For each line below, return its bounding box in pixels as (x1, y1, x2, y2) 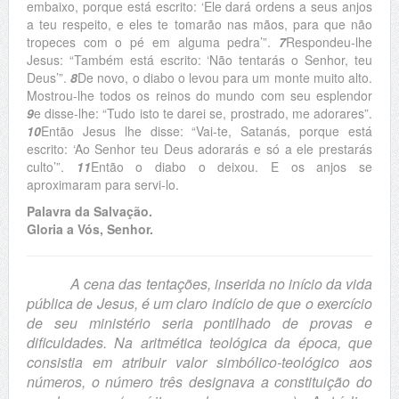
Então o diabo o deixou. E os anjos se (90, 158, 373, 175)
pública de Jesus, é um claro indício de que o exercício (26, 293, 373, 313)
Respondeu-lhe (286, 33, 373, 51)
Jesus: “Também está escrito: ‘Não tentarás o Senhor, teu (26, 51, 373, 69)
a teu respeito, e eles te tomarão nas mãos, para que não (26, 15, 373, 33)
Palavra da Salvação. (26, 202, 152, 220)
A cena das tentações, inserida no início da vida (70, 273, 373, 294)
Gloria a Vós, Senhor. (26, 220, 153, 238)
